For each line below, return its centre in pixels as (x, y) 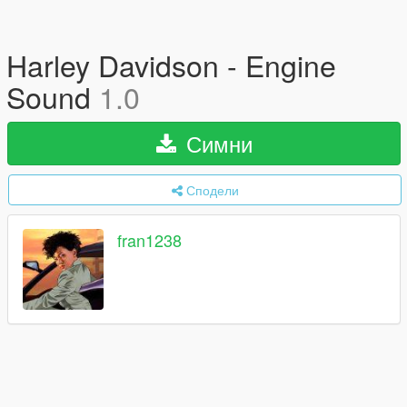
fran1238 (149, 240)
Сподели (212, 190)
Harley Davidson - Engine (171, 65)
